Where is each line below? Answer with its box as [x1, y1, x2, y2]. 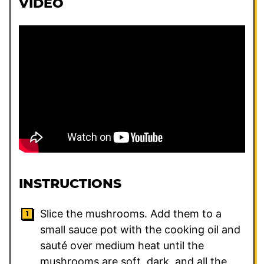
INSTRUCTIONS [19, 175, 125, 192]
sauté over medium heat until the [40, 239, 204, 252]
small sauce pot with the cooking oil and [40, 223, 240, 236]
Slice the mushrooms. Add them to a [40, 207, 222, 220]
